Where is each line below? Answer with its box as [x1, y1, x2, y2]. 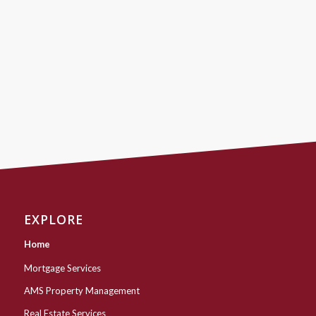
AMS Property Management [23, 284, 140, 296]
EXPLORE [23, 210, 83, 228]
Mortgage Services [23, 262, 101, 274]
